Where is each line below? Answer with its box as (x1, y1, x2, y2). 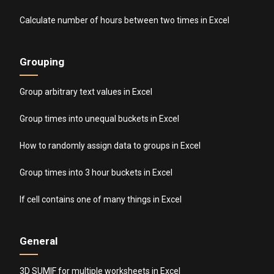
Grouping (20, 56, 65, 68)
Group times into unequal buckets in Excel (20, 114, 180, 124)
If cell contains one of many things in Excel (20, 194, 182, 205)
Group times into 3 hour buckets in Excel (20, 168, 173, 178)
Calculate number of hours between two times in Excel (20, 15, 230, 26)
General (20, 235, 58, 248)
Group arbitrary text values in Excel (20, 87, 153, 97)
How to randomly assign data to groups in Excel (20, 141, 201, 151)
